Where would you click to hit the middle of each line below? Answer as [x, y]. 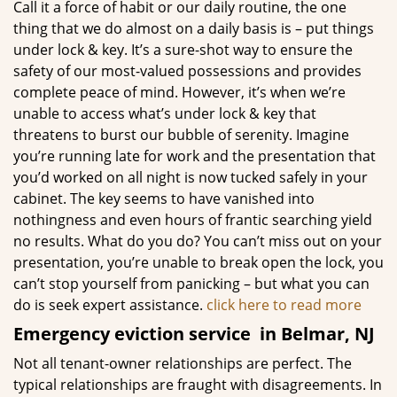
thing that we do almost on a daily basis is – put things [194, 28]
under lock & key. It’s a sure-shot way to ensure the [183, 50]
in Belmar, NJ [315, 334]
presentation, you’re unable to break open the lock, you [198, 262]
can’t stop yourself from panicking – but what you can [191, 284]
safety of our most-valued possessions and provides [187, 71]
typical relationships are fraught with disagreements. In [198, 385]
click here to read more [284, 305]
